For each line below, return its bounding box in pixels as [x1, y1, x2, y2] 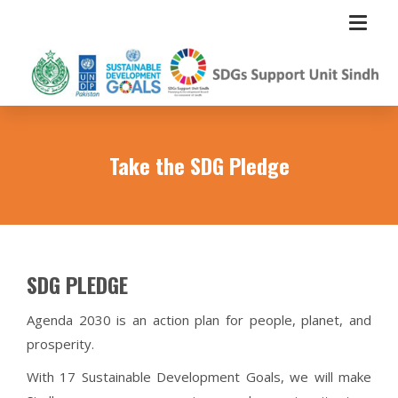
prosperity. [27, 334, 94, 353]
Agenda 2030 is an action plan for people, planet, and [27, 310, 371, 329]
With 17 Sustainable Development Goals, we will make [27, 367, 371, 386]
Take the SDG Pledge [108, 148, 290, 181]
